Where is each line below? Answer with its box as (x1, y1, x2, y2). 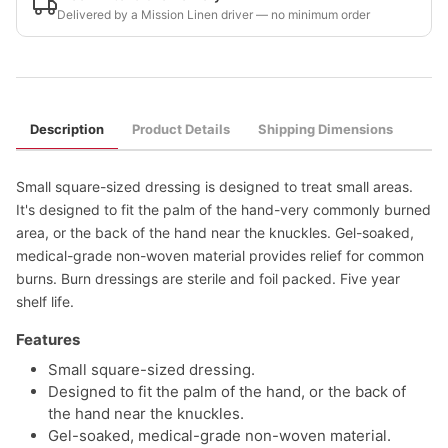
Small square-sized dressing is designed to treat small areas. (16, 178, 413, 195)
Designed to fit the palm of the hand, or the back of (48, 382, 406, 401)
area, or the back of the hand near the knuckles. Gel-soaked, (16, 224, 414, 241)
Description (30, 121, 104, 137)
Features (16, 330, 80, 349)
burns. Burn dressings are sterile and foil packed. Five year (16, 270, 400, 287)
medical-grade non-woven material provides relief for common (16, 247, 424, 264)
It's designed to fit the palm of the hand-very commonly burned (16, 201, 431, 218)
